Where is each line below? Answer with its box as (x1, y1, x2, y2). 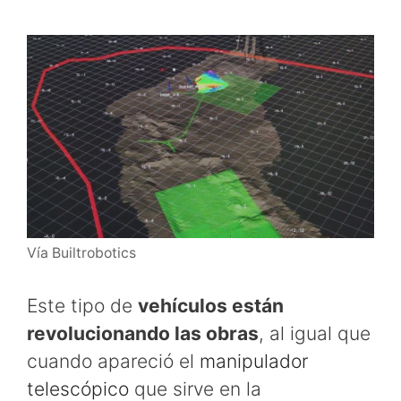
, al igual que (259, 321, 371, 345)
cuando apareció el (27, 349, 200, 372)
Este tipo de (27, 294, 138, 317)
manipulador (200, 349, 308, 372)
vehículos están (138, 294, 284, 317)
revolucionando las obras (27, 321, 259, 345)
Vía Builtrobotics (27, 244, 136, 262)
